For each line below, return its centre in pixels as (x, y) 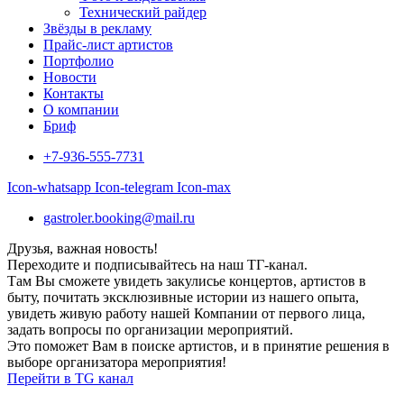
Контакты (73, 93)
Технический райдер (143, 12)
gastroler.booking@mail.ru (119, 217)
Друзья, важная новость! (83, 248)
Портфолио (78, 60)
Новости (70, 77)
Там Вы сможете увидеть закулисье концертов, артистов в (187, 280)
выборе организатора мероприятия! (117, 362)
